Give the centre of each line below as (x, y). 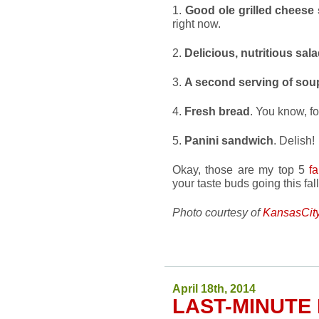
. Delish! (294, 140)
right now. (197, 23)
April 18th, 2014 (214, 288)
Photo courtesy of (218, 212)
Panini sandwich (229, 140)
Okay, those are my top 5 (241, 169)
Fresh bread (217, 111)
